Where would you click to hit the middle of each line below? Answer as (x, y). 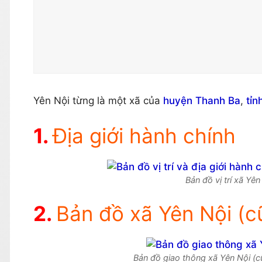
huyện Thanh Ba (202, 101)
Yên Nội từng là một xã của (98, 101)
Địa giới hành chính (144, 135)
